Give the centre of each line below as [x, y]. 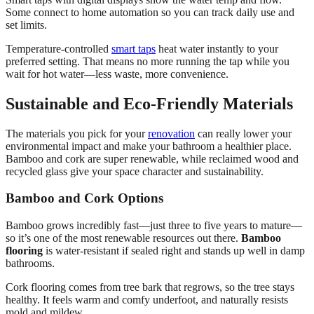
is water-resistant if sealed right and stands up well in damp [174, 251]
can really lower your [243, 133]
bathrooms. [30, 264]
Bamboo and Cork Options [84, 198]
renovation [171, 133]
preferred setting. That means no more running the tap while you [148, 61]
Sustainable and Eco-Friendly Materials [149, 103]
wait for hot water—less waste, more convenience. [117, 74]
